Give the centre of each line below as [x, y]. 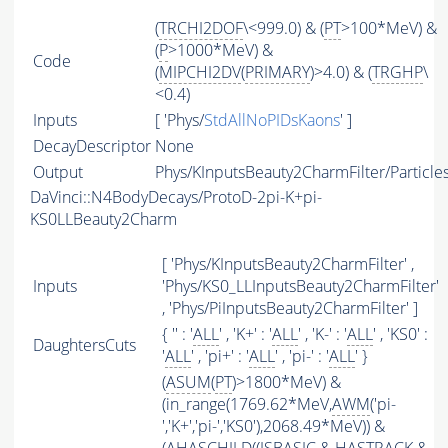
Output [58, 172]
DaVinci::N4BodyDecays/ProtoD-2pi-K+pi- [176, 197]
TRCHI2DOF [201, 28]
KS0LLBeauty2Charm [103, 219]
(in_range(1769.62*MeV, [247, 404]
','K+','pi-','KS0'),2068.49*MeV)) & [273, 426]
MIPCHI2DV [200, 72]
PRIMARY [277, 72]
